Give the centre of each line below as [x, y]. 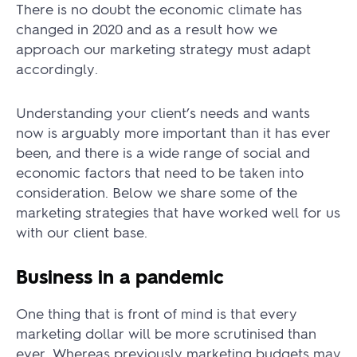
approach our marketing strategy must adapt [163, 48]
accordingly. [59, 68]
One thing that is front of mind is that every [157, 312]
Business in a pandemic [120, 276]
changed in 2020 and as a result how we [147, 28]
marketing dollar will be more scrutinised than [166, 332]
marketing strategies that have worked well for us [178, 212]
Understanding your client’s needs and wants [163, 112]
